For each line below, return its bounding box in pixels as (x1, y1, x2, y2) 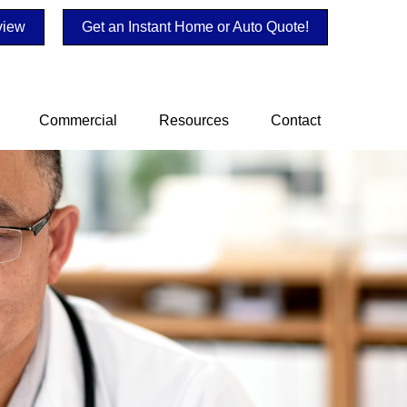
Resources (159, 112, 229, 128)
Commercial (39, 112, 117, 128)
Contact (271, 112, 321, 128)
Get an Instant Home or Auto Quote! (82, 19, 309, 35)
